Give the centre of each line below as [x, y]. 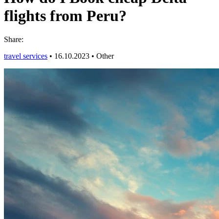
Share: [14, 39]
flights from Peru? [65, 15]
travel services [26, 56]
